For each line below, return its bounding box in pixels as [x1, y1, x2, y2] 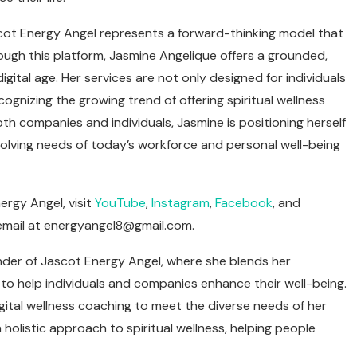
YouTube [95, 194, 146, 212]
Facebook [215, 194, 273, 212]
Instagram [151, 194, 210, 212]
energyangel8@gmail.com [44, 217, 192, 234]
